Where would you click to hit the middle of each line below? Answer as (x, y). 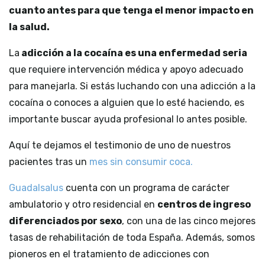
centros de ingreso (204, 205)
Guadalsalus (37, 188)
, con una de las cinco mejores (189, 221)
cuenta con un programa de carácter (148, 188)
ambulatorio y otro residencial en (83, 205)
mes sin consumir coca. (141, 162)
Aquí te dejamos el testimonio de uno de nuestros (120, 146)
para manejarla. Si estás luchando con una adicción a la (132, 86)
